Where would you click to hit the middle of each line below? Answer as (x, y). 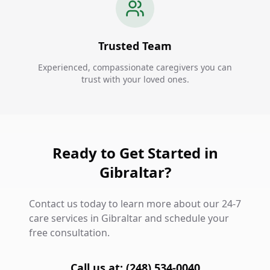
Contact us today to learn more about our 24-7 (135, 204)
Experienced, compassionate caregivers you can (135, 67)
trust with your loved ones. (135, 79)
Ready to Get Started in (135, 153)
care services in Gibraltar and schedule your (129, 218)
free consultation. (69, 233)
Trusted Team (135, 46)
